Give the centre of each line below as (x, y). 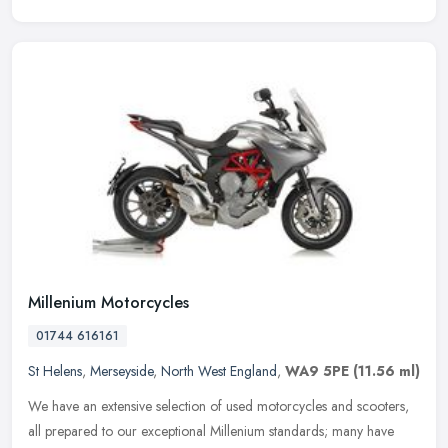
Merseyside (121, 370)
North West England (219, 370)
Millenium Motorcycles (108, 302)
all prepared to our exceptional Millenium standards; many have (211, 430)
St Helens (55, 370)
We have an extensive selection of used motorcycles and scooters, (218, 405)
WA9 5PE (317, 370)
